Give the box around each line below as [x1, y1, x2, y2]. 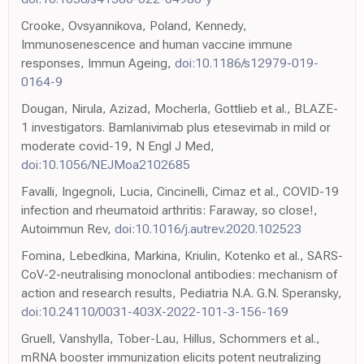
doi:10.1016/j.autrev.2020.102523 [115, 221, 301, 237]
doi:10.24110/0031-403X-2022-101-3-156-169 [21, 304, 288, 320]
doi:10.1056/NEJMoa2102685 [21, 157, 190, 173]
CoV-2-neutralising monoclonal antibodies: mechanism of [21, 266, 337, 283]
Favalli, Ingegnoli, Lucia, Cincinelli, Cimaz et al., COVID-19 [21, 184, 339, 200]
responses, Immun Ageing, [21, 55, 175, 71]
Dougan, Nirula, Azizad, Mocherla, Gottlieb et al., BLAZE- [21, 101, 338, 117]
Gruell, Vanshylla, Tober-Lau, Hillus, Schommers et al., [21, 331, 320, 347]
